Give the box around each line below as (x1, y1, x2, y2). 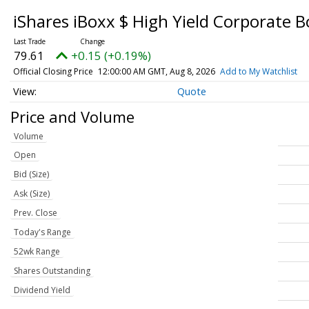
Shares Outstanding (14, 265, 90, 277)
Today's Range (14, 226, 71, 239)
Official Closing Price (12, 66, 93, 77)
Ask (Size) (14, 188, 50, 200)
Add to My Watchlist (219, 66, 297, 77)
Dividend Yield (14, 284, 70, 297)
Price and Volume (10, 106, 134, 127)
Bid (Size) (14, 168, 49, 181)
